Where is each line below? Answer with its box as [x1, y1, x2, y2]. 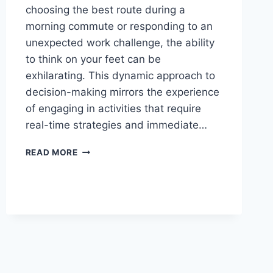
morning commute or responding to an [25, 20, 213, 33]
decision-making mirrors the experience [25, 86, 219, 99]
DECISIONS [77, 234, 127, 244]
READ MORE [25, 147, 78, 158]
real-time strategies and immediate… [25, 119, 207, 132]
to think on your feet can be [25, 53, 161, 66]
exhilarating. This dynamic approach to [25, 69, 215, 82]
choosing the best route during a [25, 4, 185, 16]
